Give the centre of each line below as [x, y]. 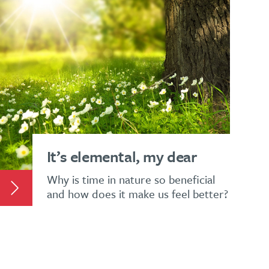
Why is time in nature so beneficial [131, 179]
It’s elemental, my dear [122, 156]
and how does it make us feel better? [137, 193]
